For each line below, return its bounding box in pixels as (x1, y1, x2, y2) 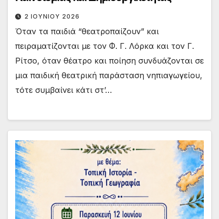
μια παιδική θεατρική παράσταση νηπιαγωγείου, (15, 70, 202, 81)
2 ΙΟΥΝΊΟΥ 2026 (24, 13, 80, 21)
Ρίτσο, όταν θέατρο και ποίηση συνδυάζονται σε (15, 56, 204, 66)
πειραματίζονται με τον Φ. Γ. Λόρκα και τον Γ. (15, 41, 194, 51)
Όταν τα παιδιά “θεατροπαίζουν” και (15, 26, 159, 37)
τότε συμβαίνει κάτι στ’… (15, 85, 112, 95)
